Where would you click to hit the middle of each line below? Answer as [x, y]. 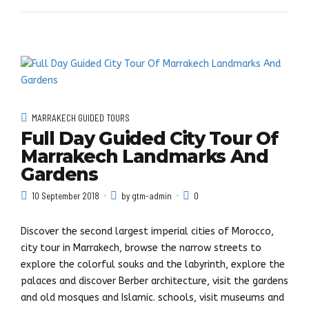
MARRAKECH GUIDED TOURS [81, 118]
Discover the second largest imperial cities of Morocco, [147, 231]
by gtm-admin [147, 196]
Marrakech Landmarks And [144, 156]
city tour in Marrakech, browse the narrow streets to [141, 248]
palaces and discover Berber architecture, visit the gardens [154, 281]
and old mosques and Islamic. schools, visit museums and [152, 297]
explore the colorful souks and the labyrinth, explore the [153, 264]
